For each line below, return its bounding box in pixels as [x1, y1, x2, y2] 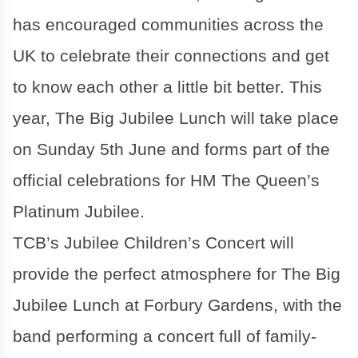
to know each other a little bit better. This [13, 77, 322, 97]
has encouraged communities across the [13, 14, 324, 34]
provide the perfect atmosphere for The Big [13, 264, 340, 284]
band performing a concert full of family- [13, 326, 316, 346]
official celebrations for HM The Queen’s [13, 170, 320, 190]
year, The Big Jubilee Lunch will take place [13, 108, 339, 128]
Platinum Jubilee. [13, 201, 145, 221]
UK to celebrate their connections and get [13, 46, 329, 66]
